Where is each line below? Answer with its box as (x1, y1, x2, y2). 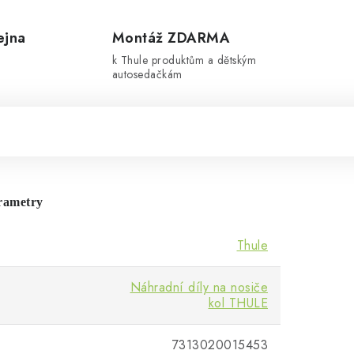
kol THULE (208, 294, 268, 313)
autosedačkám (111, 66, 183, 83)
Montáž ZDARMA (111, 28, 230, 49)
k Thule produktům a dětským (111, 52, 256, 69)
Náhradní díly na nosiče (130, 278, 268, 297)
